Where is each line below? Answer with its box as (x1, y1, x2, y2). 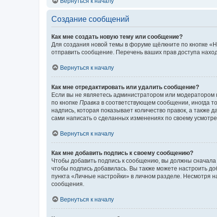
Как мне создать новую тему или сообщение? (51, 33, 183, 40)
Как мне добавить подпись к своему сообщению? (51, 149, 193, 156)
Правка (79, 99, 100, 106)
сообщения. (51, 180, 84, 187)
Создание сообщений (51, 15, 129, 23)
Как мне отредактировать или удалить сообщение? (51, 83, 199, 91)
